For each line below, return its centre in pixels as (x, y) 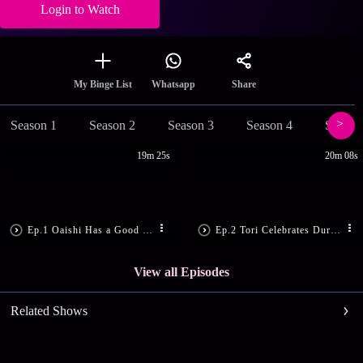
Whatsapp (173, 85)
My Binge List (103, 85)
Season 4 (269, 126)
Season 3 (190, 126)
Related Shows (49, 311)
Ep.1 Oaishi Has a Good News (148, 230)
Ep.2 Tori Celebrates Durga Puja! (336, 230)
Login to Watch (80, 10)
